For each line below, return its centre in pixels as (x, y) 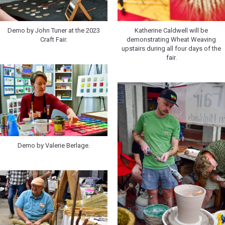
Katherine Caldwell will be (171, 31)
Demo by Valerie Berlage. (54, 145)
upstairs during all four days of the (171, 49)
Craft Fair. (54, 40)
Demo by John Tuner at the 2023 (54, 31)
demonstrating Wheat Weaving (171, 40)
